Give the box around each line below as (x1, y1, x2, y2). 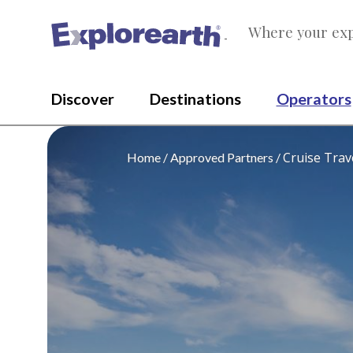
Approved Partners (170, 150, 274, 165)
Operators (276, 89, 351, 108)
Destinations (149, 89, 241, 108)
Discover (50, 89, 114, 108)
